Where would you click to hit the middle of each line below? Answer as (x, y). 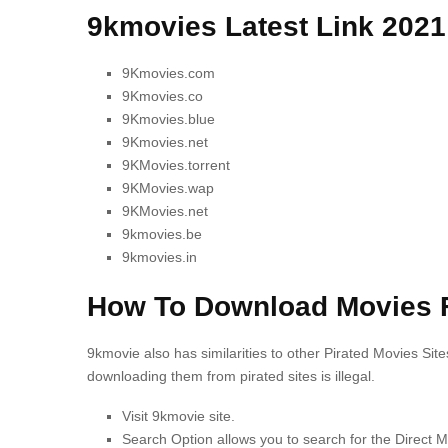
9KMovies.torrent (176, 165)
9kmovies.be (162, 234)
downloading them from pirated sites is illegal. (231, 376)
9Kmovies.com (168, 73)
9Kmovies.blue (168, 119)
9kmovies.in (159, 257)
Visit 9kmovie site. (178, 416)
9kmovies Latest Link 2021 (266, 26)
